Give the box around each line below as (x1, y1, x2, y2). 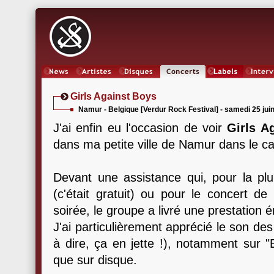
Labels (215, 78, 236, 87)
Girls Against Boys (70, 91, 157, 102)
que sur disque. (53, 253, 137, 267)
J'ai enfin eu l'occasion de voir (53, 121, 228, 135)
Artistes (84, 78, 109, 87)
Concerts (169, 78, 197, 87)
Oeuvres (125, 78, 152, 87)
